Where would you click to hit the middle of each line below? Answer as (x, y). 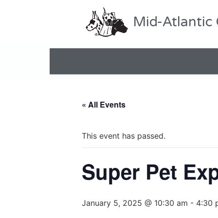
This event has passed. (124, 136)
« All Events (104, 105)
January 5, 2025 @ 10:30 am (135, 203)
